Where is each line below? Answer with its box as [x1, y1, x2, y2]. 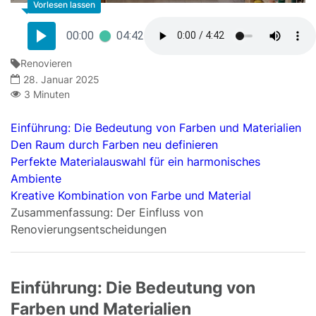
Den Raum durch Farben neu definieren [11, 137, 218, 152]
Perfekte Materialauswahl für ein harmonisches [11, 154, 260, 169]
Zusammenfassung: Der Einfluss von [11, 205, 203, 219]
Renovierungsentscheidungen [11, 221, 166, 236]
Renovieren [20, 57, 72, 70]
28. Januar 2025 [23, 73, 99, 85]
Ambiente [11, 171, 61, 186]
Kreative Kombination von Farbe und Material [11, 188, 251, 202]
